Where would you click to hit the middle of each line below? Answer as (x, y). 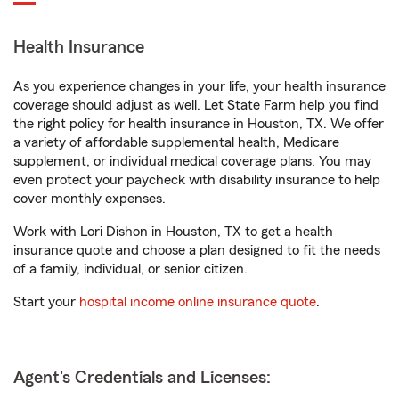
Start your (46, 302)
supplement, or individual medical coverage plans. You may (192, 161)
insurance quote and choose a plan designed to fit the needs (197, 250)
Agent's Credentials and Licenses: (142, 378)
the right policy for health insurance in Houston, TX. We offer (199, 124)
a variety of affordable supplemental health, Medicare (176, 142)
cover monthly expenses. (90, 199)
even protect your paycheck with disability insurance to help (197, 180)
